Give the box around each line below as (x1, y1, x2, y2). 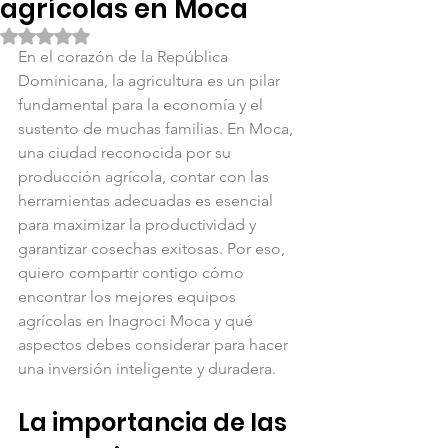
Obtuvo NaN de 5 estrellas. (44, 25, 216, 43)
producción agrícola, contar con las (18, 167, 273, 186)
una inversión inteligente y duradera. (18, 359, 276, 378)
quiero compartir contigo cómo (18, 263, 248, 282)
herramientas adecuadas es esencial (18, 191, 277, 210)
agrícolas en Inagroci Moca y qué (18, 311, 257, 330)
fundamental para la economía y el (18, 95, 267, 114)
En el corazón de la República (18, 47, 232, 66)
